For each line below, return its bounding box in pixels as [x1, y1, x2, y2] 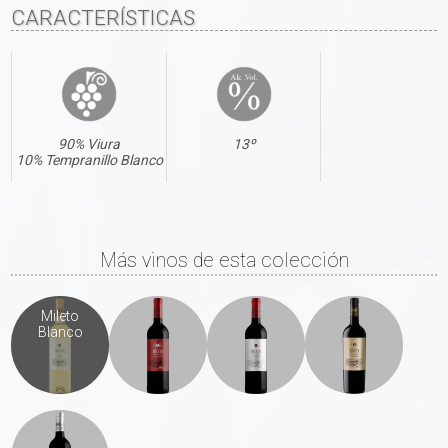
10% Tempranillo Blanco [15, 152, 163, 169]
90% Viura [58, 136, 121, 153]
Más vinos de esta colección [99, 248, 349, 272]
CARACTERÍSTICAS [11, 6, 196, 31]
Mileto [41, 307, 80, 324]
